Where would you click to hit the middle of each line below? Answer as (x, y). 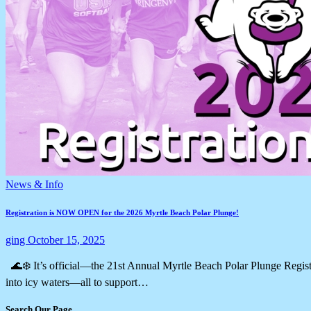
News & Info (34, 184)
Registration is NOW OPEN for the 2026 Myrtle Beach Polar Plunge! (122, 212)
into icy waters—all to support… (77, 282)
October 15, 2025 (66, 239)
